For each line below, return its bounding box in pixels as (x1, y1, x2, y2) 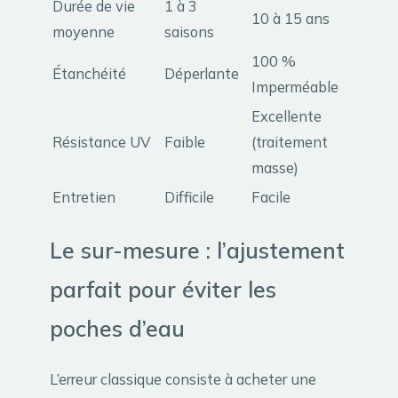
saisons (164, 22, 214, 42)
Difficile (164, 187, 214, 207)
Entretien (52, 187, 115, 207)
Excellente (251, 107, 322, 126)
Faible (164, 132, 205, 152)
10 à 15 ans (251, 9, 330, 28)
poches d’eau (50, 314, 185, 342)
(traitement (251, 132, 328, 152)
